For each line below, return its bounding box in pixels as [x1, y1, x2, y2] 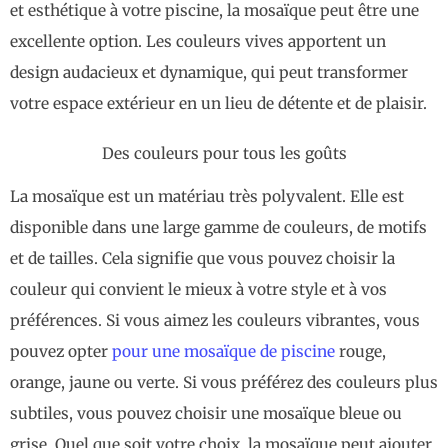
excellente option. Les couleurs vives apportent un [10, 32, 386, 52]
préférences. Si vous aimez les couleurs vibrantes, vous [10, 311, 420, 331]
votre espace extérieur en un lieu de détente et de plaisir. [10, 94, 431, 114]
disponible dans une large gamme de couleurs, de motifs [10, 218, 427, 238]
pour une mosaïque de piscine [112, 342, 335, 362]
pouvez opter [10, 342, 112, 362]
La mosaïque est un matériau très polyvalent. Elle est [10, 187, 404, 207]
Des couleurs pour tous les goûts [101, 143, 347, 163]
